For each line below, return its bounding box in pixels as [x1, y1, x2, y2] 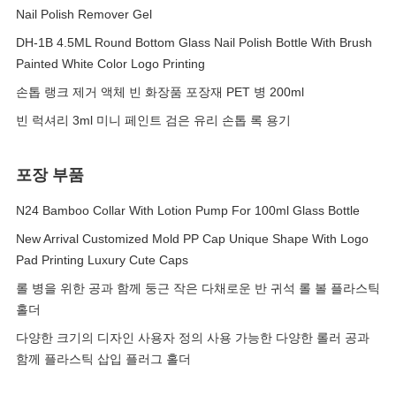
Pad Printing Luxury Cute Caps [16, 253, 188, 267]
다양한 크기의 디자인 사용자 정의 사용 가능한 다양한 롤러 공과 [16, 331, 369, 345]
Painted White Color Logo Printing [16, 57, 205, 71]
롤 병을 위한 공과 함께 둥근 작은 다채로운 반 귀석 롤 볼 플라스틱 [16, 281, 380, 295]
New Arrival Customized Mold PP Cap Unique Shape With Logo [16, 232, 369, 246]
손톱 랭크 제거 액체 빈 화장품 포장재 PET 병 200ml [16, 85, 304, 99]
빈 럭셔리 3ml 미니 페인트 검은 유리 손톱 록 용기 [16, 113, 291, 127]
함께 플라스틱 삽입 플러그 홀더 [16, 352, 191, 366]
